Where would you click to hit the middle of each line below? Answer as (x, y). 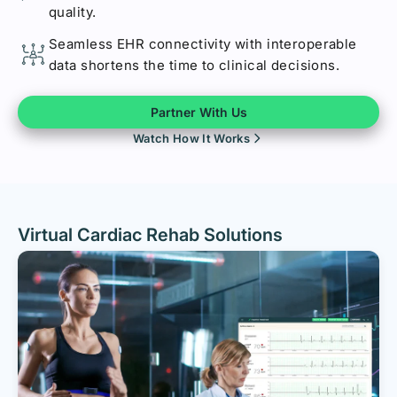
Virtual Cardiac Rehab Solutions (150, 234)
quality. (73, 12)
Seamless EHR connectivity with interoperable (203, 43)
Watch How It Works (191, 138)
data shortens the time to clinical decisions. (195, 65)
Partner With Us (198, 112)
